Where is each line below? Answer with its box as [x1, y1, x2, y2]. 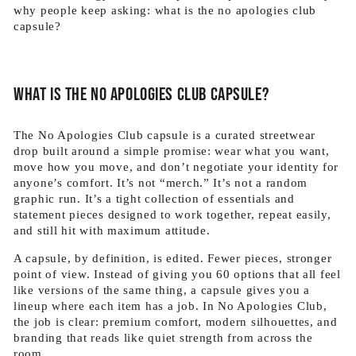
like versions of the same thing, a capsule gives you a [14, 284, 310, 296]
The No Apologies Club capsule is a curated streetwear [14, 129, 316, 141]
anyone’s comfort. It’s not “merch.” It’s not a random [14, 176, 308, 189]
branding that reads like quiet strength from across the [14, 331, 313, 344]
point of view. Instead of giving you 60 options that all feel [14, 268, 341, 281]
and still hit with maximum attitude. [14, 224, 211, 237]
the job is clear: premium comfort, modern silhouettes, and [14, 315, 338, 328]
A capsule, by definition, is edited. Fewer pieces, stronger [14, 252, 332, 265]
